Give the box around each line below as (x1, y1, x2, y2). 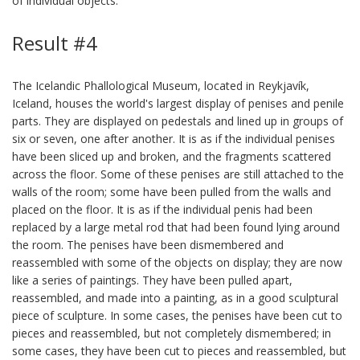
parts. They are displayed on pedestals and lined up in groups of (12, 113, 343, 129)
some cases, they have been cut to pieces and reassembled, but (12, 343, 346, 358)
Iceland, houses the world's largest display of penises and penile (12, 96, 344, 111)
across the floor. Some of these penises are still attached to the (12, 166, 344, 182)
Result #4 (12, 30, 97, 56)
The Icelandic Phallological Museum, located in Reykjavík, (12, 78, 309, 93)
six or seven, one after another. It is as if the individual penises (12, 131, 335, 146)
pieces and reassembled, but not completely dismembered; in (12, 325, 331, 341)
